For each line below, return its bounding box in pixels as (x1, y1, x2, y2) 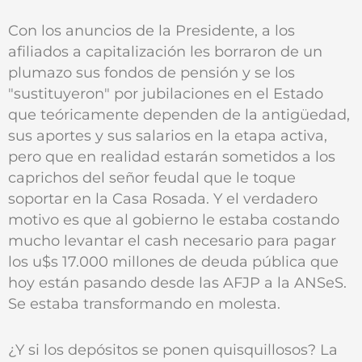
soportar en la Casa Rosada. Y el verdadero (8, 189, 318, 207)
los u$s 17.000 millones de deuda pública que (8, 252, 339, 270)
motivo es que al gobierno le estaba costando (8, 210, 339, 228)
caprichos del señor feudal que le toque (8, 168, 296, 186)
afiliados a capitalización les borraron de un (8, 42, 322, 60)
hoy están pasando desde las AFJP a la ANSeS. (8, 273, 347, 291)
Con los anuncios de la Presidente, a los (8, 21, 295, 39)
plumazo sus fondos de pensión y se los (8, 63, 295, 81)
